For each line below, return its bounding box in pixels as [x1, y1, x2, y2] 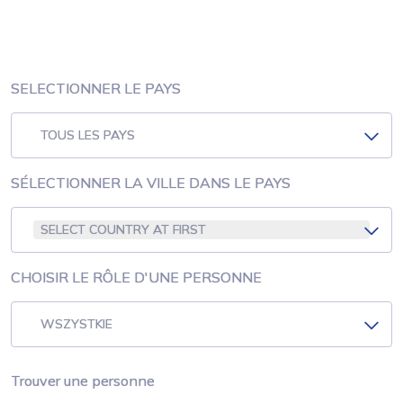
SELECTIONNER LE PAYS [11, 79, 181, 97]
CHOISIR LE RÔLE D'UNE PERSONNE [11, 268, 262, 286]
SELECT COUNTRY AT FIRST [40, 221, 206, 237]
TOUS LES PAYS [40, 127, 135, 143]
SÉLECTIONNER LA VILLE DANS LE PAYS [11, 174, 291, 192]
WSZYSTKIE [40, 316, 112, 332]
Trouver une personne [11, 372, 155, 390]
